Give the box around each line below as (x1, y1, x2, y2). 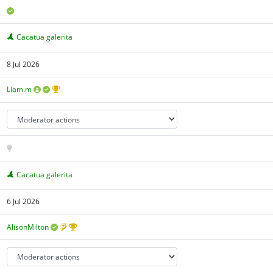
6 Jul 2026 (7, 196, 40, 207)
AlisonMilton (7, 222, 49, 233)
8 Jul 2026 (7, 58, 40, 69)
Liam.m (7, 84, 32, 95)
